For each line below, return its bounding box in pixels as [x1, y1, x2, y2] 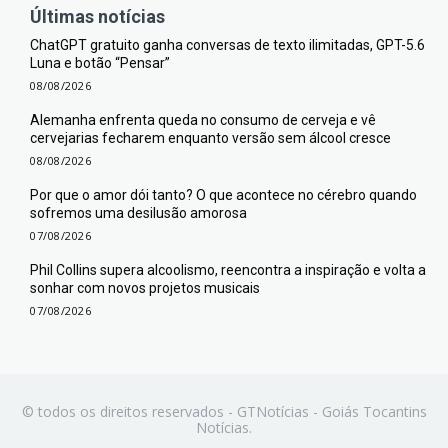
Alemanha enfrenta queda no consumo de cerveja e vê [30, 111, 376, 128]
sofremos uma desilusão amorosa [30, 204, 247, 221]
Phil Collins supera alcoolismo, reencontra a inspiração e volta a [30, 261, 426, 278]
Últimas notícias [30, 5, 165, 27]
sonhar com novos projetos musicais [30, 279, 260, 296]
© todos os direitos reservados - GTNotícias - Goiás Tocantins [21, 401, 427, 421]
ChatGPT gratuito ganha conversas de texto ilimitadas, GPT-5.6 [30, 36, 425, 53]
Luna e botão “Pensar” [30, 54, 170, 71]
